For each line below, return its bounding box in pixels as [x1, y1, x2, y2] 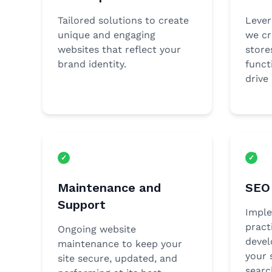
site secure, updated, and [58, 253, 177, 264]
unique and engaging [58, 29, 155, 41]
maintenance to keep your [58, 238, 182, 250]
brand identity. [58, 58, 126, 70]
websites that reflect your [58, 44, 181, 55]
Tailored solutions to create [58, 15, 189, 26]
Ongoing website [58, 223, 136, 235]
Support [58, 197, 106, 212]
